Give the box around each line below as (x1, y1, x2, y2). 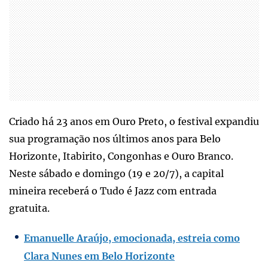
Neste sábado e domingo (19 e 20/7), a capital (9, 167, 224, 179)
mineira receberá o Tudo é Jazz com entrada (9, 184, 217, 197)
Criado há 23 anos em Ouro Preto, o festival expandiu (9, 115, 259, 127)
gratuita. (9, 202, 50, 214)
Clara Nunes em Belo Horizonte (24, 249, 175, 262)
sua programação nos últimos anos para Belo (9, 132, 221, 145)
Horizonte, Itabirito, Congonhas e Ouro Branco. (9, 150, 233, 162)
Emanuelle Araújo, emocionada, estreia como (24, 232, 240, 244)
